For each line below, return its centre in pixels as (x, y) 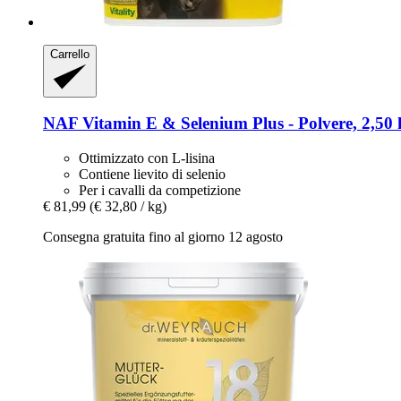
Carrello (70, 55)
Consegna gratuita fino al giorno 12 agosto (163, 237)
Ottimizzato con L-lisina (147, 158)
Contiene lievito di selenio (152, 175)
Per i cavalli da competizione (160, 191)
